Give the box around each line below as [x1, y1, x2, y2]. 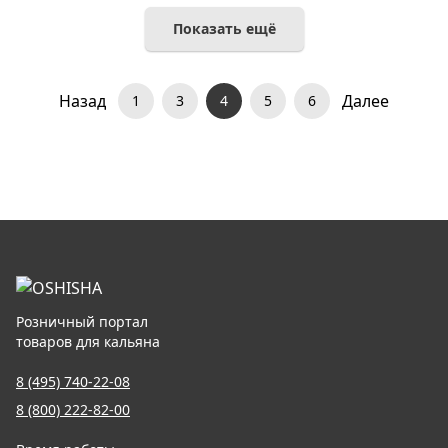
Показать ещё [172, 19, 276, 38]
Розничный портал [16, 312, 148, 331]
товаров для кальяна [16, 332, 160, 351]
